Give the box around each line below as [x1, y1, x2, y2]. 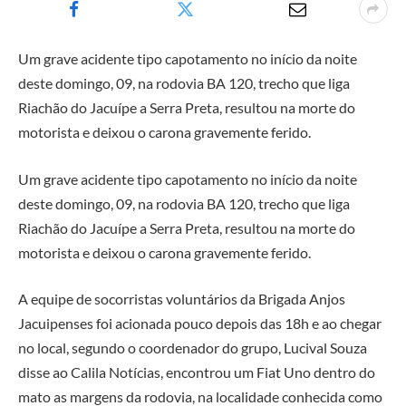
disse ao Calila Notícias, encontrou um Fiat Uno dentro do [18, 363, 375, 382]
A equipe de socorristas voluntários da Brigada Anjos [18, 290, 345, 308]
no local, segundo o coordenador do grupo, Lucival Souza [18, 339, 367, 357]
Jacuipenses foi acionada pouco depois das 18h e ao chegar [18, 314, 382, 333]
